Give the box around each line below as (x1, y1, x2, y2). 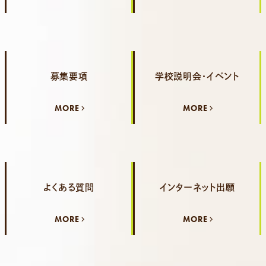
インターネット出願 (159, 183, 235, 192)
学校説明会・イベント (154, 72, 240, 81)
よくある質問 (43, 183, 94, 192)
